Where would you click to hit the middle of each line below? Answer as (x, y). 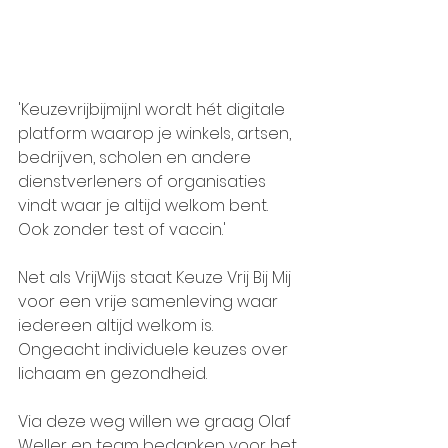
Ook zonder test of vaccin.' (122, 230)
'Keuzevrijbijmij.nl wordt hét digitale (153, 110)
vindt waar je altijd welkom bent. (145, 206)
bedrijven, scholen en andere (136, 158)
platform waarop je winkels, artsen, (156, 134)
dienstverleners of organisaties (144, 182)
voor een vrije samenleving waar (150, 302)
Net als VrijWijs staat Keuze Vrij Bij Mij (156, 278)
